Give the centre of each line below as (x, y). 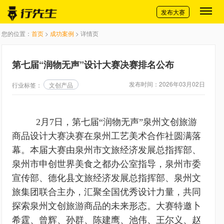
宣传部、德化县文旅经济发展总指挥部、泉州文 (106, 178)
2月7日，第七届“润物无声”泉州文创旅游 (111, 122)
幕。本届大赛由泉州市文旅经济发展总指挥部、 (106, 150)
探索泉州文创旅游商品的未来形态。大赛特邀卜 (106, 206)
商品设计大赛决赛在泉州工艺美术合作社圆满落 (106, 136)
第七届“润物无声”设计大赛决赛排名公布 (93, 64)
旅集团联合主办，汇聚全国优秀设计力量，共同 (106, 192)
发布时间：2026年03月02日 (167, 84)
